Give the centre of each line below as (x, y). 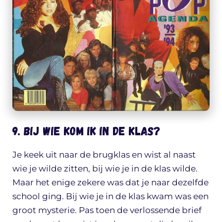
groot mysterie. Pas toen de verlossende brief (107, 210)
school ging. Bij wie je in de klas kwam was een (111, 196)
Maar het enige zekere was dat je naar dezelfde (111, 182)
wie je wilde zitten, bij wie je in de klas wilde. (105, 168)
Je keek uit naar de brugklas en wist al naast (104, 154)
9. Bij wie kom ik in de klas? (86, 130)
